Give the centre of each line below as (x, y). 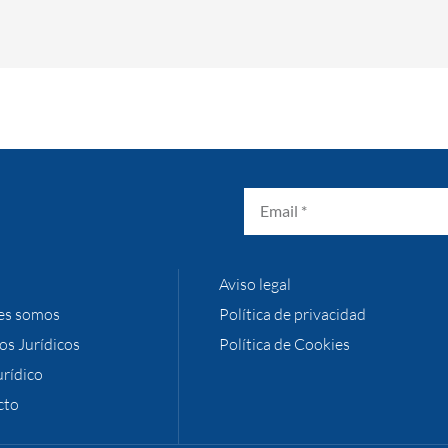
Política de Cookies (284, 343)
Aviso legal (255, 283)
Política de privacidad (292, 313)
